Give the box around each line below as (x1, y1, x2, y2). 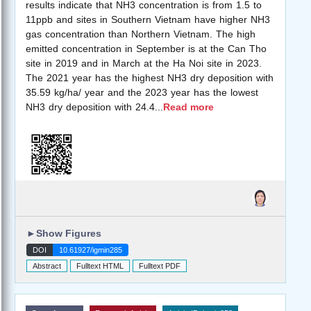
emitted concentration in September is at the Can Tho (26, 42, 267, 54)
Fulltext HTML (76, 262, 124, 271)
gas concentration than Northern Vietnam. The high (26, 28, 255, 40)
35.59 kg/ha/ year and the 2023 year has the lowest (26, 86, 258, 98)
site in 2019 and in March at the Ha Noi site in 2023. (26, 57, 262, 69)
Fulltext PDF (139, 262, 180, 271)
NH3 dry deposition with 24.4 (26, 101, 155, 112)
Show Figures (36, 227, 101, 239)
